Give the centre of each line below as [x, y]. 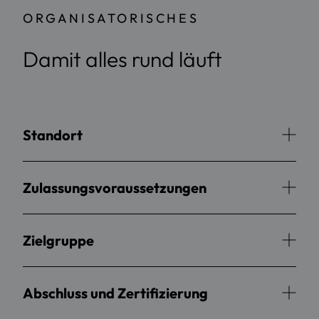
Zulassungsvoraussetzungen [115, 187]
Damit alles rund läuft [122, 59]
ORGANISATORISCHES [111, 18]
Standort [53, 135]
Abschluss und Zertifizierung [115, 293]
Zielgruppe [58, 240]
